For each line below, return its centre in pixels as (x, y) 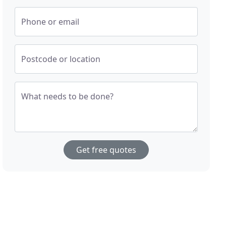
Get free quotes (106, 150)
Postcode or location (61, 59)
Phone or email (50, 22)
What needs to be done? (68, 97)
